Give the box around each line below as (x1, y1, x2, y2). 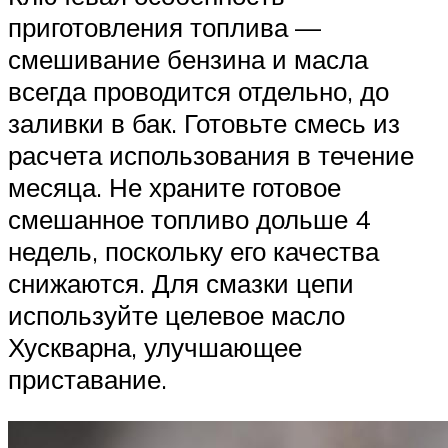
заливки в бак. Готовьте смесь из (8, 107, 400, 140)
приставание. (8, 363, 167, 396)
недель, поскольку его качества (8, 235, 379, 268)
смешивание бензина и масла (8, 43, 368, 76)
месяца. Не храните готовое (8, 171, 341, 204)
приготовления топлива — (8, 11, 321, 44)
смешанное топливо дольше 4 (8, 203, 370, 236)
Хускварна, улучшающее (8, 331, 302, 364)
